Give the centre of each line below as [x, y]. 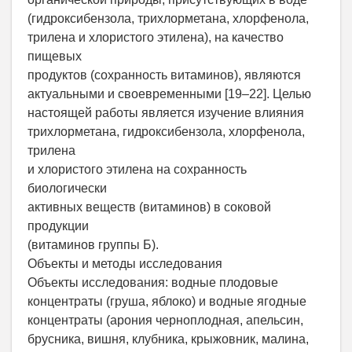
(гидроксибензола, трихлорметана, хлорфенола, [168, 19]
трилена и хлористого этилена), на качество [156, 38]
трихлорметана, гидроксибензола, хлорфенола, [166, 132]
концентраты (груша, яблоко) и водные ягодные [167, 302]
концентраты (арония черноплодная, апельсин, [165, 321]
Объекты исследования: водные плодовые [153, 283]
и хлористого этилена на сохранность [137, 170]
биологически [67, 189]
